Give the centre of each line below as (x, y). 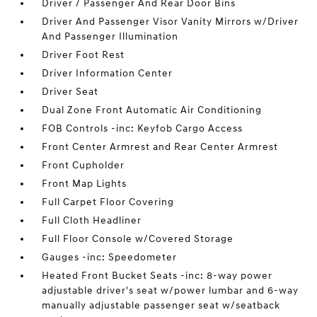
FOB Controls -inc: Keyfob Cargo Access (143, 128)
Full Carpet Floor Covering (108, 202)
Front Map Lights (85, 184)
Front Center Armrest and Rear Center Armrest (160, 147)
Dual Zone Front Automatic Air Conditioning (152, 110)
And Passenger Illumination (110, 36)
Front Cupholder (83, 165)
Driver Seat (70, 92)
